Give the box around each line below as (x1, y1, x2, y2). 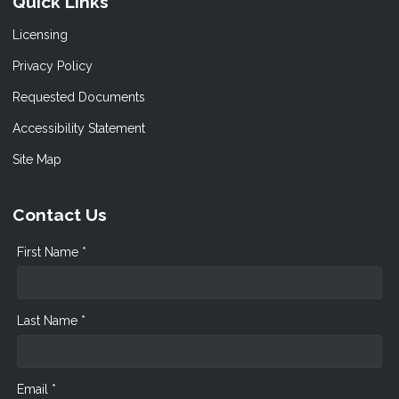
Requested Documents (12, 89, 145, 104)
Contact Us (12, 204, 107, 224)
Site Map (12, 151, 61, 167)
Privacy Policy (12, 58, 93, 73)
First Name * (17, 244, 86, 259)
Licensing (12, 27, 68, 42)
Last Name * (17, 313, 85, 328)
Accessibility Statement (12, 120, 145, 135)
